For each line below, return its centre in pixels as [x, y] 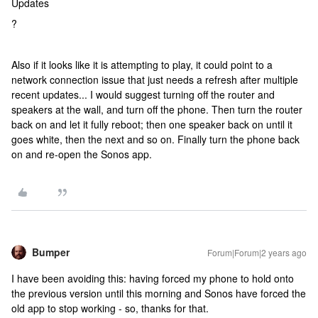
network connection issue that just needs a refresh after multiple [155, 79]
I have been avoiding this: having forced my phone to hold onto [153, 278]
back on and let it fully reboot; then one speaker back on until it [152, 124]
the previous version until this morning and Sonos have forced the [159, 293]
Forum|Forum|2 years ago [257, 252]
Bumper [51, 252]
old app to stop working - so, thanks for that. [110, 308]
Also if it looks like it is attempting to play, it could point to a [142, 65]
